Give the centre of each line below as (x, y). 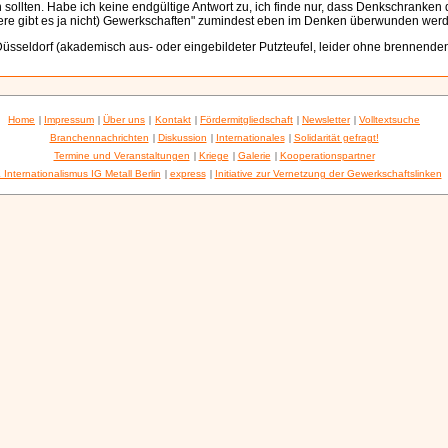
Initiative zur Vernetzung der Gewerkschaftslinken (328, 173)
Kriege (213, 155)
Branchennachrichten (99, 137)
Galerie (254, 155)
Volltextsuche (389, 119)
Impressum (69, 119)
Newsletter (326, 119)
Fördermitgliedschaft (246, 119)
